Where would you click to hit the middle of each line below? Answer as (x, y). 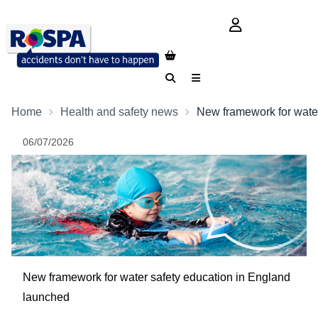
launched (46, 297)
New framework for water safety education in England (157, 277)
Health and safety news (119, 112)
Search (181, 79)
